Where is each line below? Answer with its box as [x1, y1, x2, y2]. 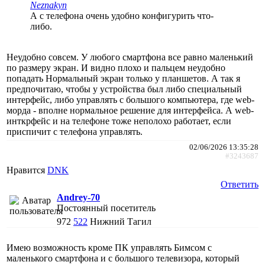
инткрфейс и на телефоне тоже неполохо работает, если [7, 115, 231, 126]
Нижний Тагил [90, 216, 151, 227]
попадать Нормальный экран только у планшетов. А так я [7, 73, 240, 83]
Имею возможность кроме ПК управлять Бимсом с [7, 242, 212, 253]
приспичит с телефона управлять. [7, 126, 143, 137]
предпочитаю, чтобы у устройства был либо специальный [7, 83, 242, 94]
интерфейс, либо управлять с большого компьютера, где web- [7, 94, 254, 105]
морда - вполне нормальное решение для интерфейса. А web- [7, 105, 254, 115]
